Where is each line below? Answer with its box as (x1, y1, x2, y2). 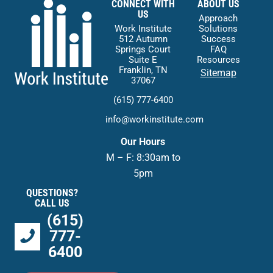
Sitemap (200, 67, 236, 79)
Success (200, 34, 236, 45)
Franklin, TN (118, 65, 168, 76)
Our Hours (121, 136, 166, 148)
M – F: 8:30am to (105, 152, 180, 164)
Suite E (129, 54, 158, 66)
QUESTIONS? (26, 187, 79, 199)
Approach (199, 13, 238, 24)
